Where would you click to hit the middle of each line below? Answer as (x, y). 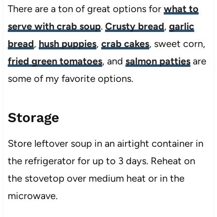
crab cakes (125, 43)
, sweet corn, (177, 43)
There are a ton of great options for (85, 8)
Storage (33, 117)
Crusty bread (134, 26)
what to (181, 8)
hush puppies (67, 43)
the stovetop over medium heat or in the (96, 178)
